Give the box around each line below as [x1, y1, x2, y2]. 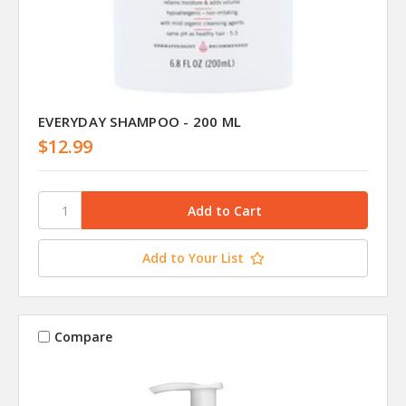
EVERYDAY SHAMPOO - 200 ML [38, 112, 242, 131]
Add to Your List [141, 249, 244, 267]
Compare [53, 327, 112, 345]
